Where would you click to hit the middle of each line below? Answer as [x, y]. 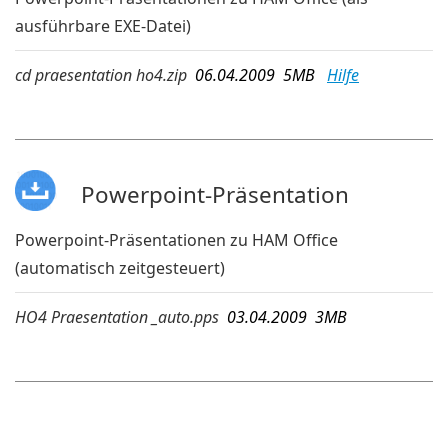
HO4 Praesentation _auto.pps [117, 316]
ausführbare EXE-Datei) [103, 26]
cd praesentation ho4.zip [101, 75]
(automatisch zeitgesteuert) [120, 267]
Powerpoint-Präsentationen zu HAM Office [176, 239]
